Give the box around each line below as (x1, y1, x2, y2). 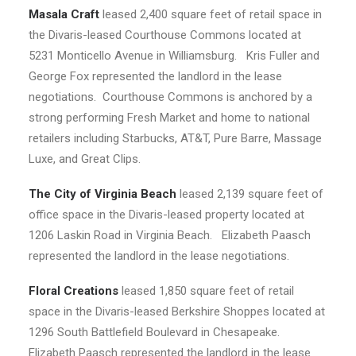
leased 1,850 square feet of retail (122, 284, 294, 298)
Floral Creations (29, 284, 122, 298)
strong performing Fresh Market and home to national (29, 110, 310, 125)
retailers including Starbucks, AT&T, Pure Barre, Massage (29, 131, 322, 145)
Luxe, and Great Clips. (29, 152, 141, 166)
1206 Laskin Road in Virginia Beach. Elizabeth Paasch (29, 228, 311, 242)
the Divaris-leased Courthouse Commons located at (29, 28, 301, 42)
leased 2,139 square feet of (176, 187, 323, 201)
